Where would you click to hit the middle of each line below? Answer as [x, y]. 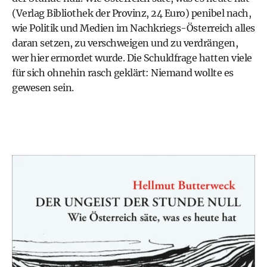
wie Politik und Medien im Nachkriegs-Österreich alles [133, 28]
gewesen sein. [43, 88]
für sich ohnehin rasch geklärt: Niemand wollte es [123, 73]
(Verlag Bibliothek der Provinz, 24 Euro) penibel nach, [131, 13]
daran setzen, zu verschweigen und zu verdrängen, [125, 43]
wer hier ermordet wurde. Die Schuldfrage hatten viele [132, 58]
